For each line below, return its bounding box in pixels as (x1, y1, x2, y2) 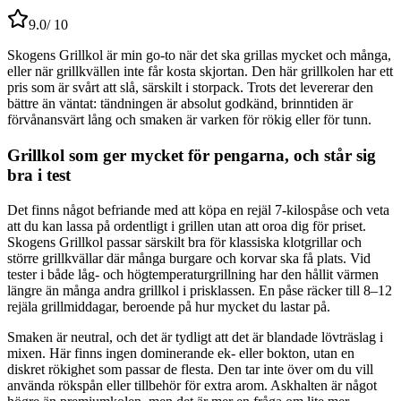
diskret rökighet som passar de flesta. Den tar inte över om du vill (7, 362, 373, 378)
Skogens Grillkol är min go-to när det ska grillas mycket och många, (7, 47, 391, 64)
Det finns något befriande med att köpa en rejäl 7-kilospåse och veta (7, 202, 389, 218)
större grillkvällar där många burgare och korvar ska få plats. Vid (7, 251, 371, 267)
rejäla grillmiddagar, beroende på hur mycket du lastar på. (7, 299, 330, 315)
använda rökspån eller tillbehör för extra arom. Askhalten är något (7, 378, 377, 394)
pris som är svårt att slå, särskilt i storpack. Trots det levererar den (7, 80, 373, 96)
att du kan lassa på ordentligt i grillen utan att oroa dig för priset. (7, 218, 366, 235)
